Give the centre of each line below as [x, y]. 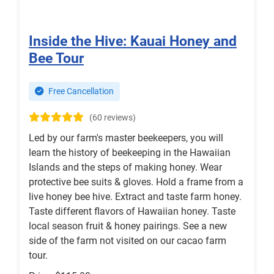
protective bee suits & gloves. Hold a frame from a [136, 182]
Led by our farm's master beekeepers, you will [126, 138]
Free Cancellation [80, 92]
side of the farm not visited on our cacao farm [128, 241]
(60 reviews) [113, 118]
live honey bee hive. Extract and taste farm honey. [135, 197]
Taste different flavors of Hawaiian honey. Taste [132, 212]
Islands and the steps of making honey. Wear [125, 168]
